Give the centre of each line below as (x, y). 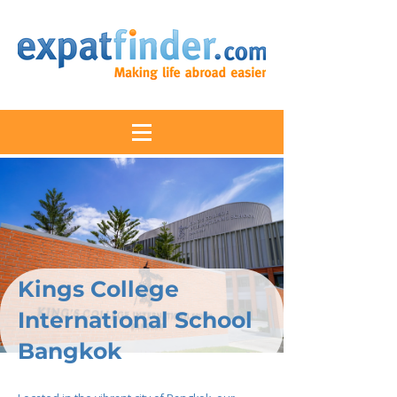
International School (135, 320)
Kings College (98, 289)
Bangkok (70, 351)
